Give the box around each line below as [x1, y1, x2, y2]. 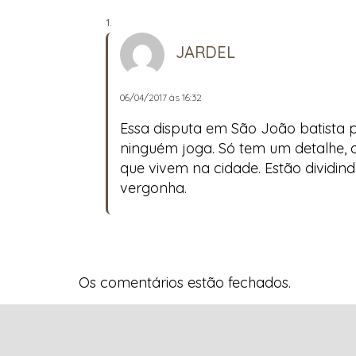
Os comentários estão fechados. [79, 273, 291, 292]
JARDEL [176, 41, 235, 62]
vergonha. [120, 178, 187, 197]
